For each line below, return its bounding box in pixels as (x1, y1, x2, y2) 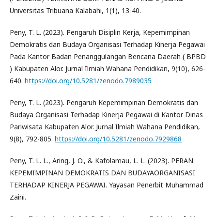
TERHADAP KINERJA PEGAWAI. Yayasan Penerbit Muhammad (10, 180, 203, 189)
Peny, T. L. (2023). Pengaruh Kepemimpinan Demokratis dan (10, 97, 198, 107)
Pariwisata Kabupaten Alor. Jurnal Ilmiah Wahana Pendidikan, (10, 122, 200, 131)
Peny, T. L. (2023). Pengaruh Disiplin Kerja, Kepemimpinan (10, 27, 190, 37)
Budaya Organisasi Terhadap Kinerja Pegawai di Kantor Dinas (10, 109, 203, 119)
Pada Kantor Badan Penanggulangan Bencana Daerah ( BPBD (10, 51, 206, 61)
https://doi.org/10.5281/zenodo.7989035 (25, 76, 152, 85)
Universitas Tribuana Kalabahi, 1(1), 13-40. (10, 5, 141, 15)
